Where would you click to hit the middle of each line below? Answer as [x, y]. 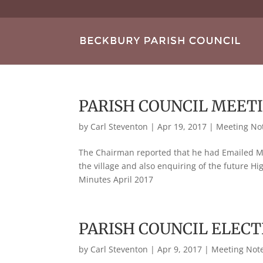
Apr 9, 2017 [180, 249]
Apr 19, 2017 [182, 127]
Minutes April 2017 [116, 179]
